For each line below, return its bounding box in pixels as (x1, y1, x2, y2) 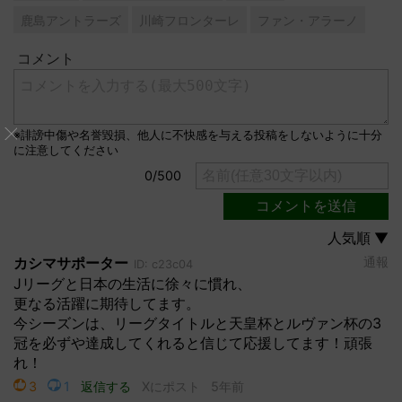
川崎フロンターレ (139, 11, 240, 30)
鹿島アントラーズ (21, 11, 121, 30)
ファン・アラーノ (258, 11, 358, 30)
